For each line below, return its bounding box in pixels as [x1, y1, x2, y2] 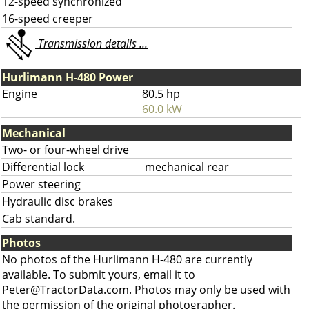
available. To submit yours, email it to [2, 267, 195, 282]
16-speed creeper [2, 11, 93, 26]
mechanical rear [145, 159, 229, 175]
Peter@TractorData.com [2, 282, 129, 297]
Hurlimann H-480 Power [2, 70, 133, 85]
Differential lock [2, 159, 84, 175]
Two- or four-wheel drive [2, 142, 129, 157]
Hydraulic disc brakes [2, 194, 113, 209]
